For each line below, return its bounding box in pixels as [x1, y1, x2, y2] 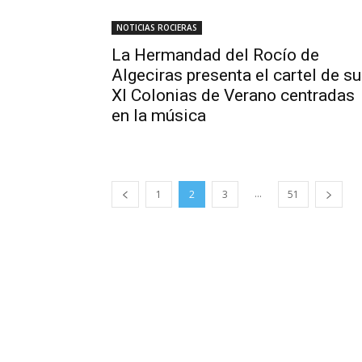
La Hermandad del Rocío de [112, 45, 319, 65]
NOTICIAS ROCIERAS [116, 22, 197, 33]
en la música [112, 106, 206, 125]
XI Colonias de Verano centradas [112, 86, 355, 105]
